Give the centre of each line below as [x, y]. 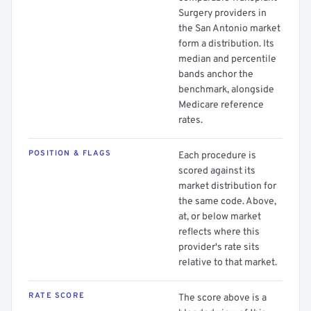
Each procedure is [217, 156]
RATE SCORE [57, 296]
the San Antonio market [229, 29]
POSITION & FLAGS [70, 153]
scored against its [217, 171]
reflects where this [219, 232]
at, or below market [220, 217]
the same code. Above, [227, 202]
